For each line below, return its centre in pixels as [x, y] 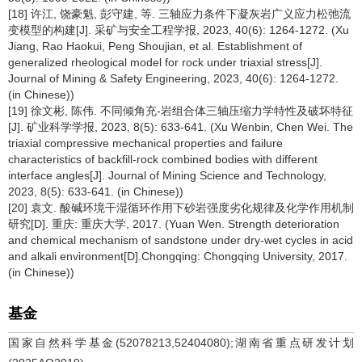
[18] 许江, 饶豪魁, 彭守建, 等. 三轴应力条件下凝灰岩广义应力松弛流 [179, 14]
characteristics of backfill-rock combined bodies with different [163, 159]
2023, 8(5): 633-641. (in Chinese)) [96, 192]
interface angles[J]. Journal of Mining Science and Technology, [167, 175]
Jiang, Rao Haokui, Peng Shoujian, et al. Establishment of [155, 46]
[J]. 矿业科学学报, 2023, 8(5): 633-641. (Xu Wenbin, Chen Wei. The [181, 127]
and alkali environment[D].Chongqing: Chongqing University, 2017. [178, 256]
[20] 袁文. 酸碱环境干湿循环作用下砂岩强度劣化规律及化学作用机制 [181, 208]
